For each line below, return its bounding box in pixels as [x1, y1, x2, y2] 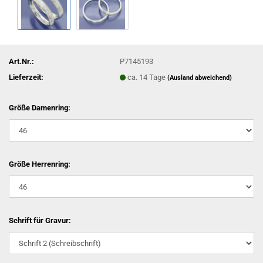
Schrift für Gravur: [9, 216, 71, 225]
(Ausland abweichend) [167, 73, 232, 82]
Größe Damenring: [9, 103, 70, 112]
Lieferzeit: [9, 72, 43, 82]
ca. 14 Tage [127, 72, 168, 82]
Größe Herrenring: [9, 160, 70, 168]
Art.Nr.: [9, 56, 34, 66]
